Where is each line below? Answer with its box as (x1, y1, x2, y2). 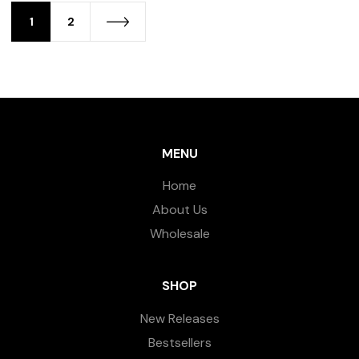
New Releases (139, 309, 220, 327)
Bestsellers (147, 333, 212, 351)
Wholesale (149, 224, 210, 242)
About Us (151, 200, 208, 218)
